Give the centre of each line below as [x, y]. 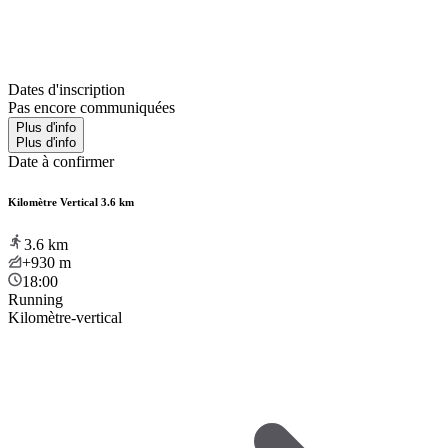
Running [35, 299]
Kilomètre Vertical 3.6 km [71, 201]
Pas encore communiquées [91, 107]
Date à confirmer [61, 161]
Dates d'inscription [66, 89]
